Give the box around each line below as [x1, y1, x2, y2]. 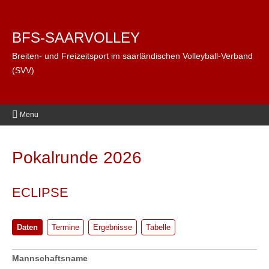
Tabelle [146, 222, 171, 232]
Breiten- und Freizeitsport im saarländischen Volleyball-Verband [12, 50, 253, 61]
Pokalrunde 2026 [12, 148, 142, 167]
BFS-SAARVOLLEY [12, 29, 140, 46]
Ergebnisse [93, 222, 132, 232]
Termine [52, 222, 79, 232]
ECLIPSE [12, 184, 68, 200]
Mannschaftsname [12, 253, 88, 263]
